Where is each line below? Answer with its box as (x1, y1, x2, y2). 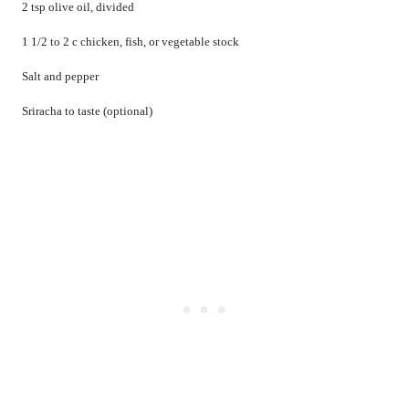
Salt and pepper (22, 69, 99, 84)
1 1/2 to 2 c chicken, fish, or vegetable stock (22, 35, 239, 49)
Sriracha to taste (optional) (22, 104, 152, 119)
